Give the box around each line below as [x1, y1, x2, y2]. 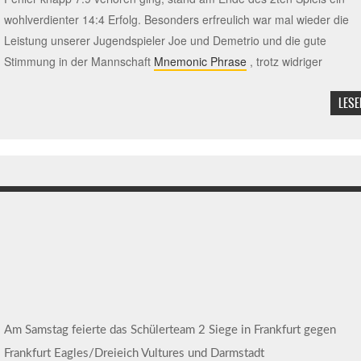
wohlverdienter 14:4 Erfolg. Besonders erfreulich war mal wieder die [3, 11, 349, 28]
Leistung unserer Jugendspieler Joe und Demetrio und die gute [3, 32, 326, 49]
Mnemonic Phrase [153, 53, 247, 70]
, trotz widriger [246, 53, 322, 70]
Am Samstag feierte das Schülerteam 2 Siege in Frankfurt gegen [3, 324, 336, 337]
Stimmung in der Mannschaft [3, 53, 154, 70]
